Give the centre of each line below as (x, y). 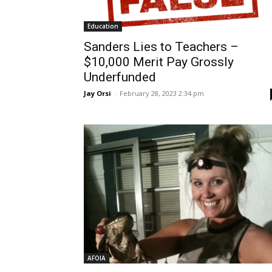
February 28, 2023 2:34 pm (162, 93)
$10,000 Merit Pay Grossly (159, 62)
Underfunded (120, 77)
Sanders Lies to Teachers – (161, 47)
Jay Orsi (97, 93)
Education (103, 26)
